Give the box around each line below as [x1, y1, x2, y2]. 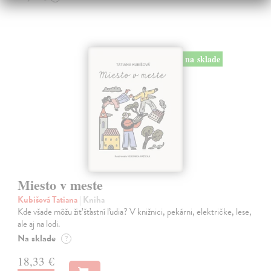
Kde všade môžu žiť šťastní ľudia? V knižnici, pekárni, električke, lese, [18, 204, 252, 218]
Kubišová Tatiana [18, 192, 80, 206]
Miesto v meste [18, 174, 103, 195]
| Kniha [79, 192, 105, 206]
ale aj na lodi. [18, 217, 60, 230]
